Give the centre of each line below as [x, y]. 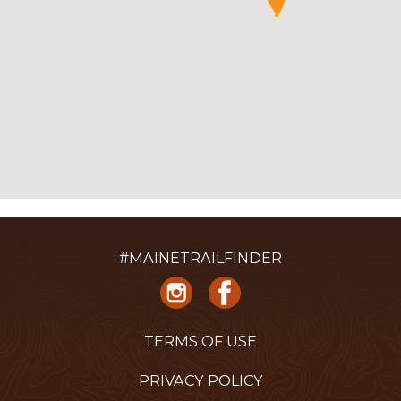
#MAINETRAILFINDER [200, 257]
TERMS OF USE [200, 341]
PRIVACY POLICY [200, 381]
